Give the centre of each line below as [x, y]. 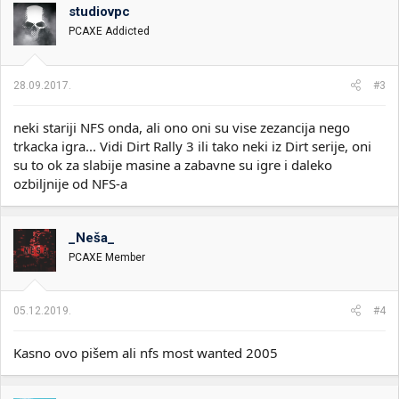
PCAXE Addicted [109, 31]
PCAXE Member [107, 257]
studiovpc [99, 12]
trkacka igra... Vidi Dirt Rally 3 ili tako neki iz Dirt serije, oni [192, 146]
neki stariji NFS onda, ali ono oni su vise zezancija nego [182, 127]
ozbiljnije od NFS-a [70, 183]
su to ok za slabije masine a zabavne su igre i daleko [173, 164]
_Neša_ [92, 237]
